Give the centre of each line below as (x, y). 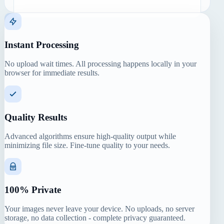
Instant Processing (42, 44)
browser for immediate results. (52, 73)
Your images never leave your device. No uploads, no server (99, 209)
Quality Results (36, 117)
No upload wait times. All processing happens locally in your (100, 64)
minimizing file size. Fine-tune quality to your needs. (87, 145)
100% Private (33, 189)
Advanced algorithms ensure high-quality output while (90, 136)
